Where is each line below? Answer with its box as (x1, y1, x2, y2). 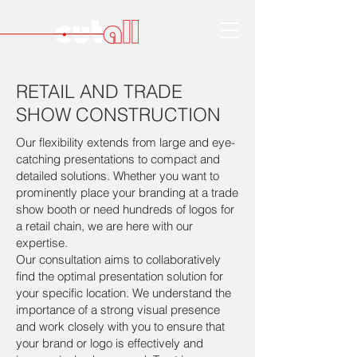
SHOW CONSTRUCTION (16, 103, 221, 126)
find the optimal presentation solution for (16, 269, 223, 284)
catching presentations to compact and (16, 151, 220, 167)
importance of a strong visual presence (16, 302, 220, 317)
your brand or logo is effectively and (16, 335, 203, 351)
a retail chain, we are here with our (16, 218, 193, 233)
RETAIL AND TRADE (16, 80, 182, 103)
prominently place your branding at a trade (16, 185, 238, 200)
